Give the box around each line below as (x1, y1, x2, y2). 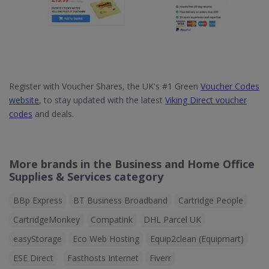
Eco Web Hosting (73, 233, 139, 245)
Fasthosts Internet (67, 252, 139, 264)
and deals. (32, 108, 74, 120)
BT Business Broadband (73, 195, 168, 207)
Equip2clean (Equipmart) (150, 233, 244, 245)
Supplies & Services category (9, 169, 163, 184)
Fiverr (150, 252, 171, 264)
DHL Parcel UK (144, 214, 201, 226)
